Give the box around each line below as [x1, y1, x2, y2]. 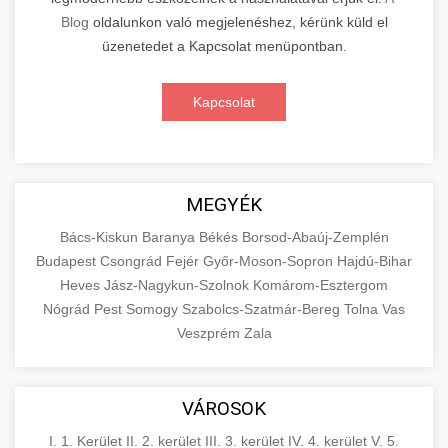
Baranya [141, 228, 199, 245]
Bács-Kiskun [59, 228, 142, 245]
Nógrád [43, 300, 94, 317]
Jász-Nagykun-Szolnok [104, 276, 253, 293]
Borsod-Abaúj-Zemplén [241, 228, 389, 245]
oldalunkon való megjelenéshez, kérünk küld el [88, 13, 388, 30]
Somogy [126, 300, 182, 317]
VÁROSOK [182, 396, 266, 420]
